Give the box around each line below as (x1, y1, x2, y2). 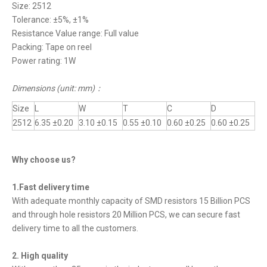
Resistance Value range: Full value (12, 29, 139, 38)
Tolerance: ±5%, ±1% (12, 15, 89, 24)
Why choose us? (12, 155, 76, 164)
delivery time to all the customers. (12, 223, 138, 233)
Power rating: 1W (12, 56, 76, 66)
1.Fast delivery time (12, 182, 89, 192)
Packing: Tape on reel (12, 42, 92, 52)
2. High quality (12, 251, 68, 260)
